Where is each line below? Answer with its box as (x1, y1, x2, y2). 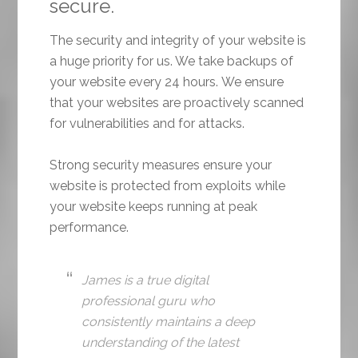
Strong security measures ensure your (50, 157, 272, 173)
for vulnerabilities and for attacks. (50, 116, 245, 132)
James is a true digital (82, 272, 209, 288)
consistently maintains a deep (82, 314, 256, 330)
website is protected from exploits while (50, 178, 286, 194)
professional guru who (82, 293, 216, 309)
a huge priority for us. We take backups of (50, 54, 294, 70)
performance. (50, 220, 129, 236)
